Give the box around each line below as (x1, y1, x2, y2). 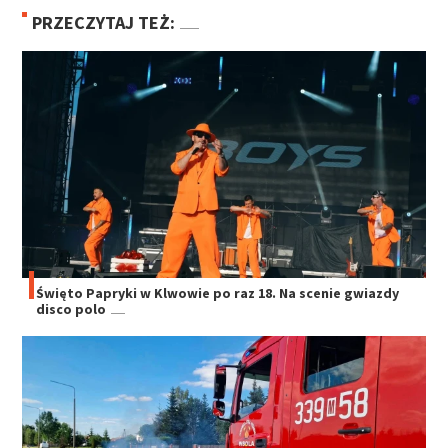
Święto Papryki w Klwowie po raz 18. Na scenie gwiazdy (36, 283, 400, 302)
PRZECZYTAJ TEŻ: (32, 10, 176, 34)
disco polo (36, 299, 107, 318)
